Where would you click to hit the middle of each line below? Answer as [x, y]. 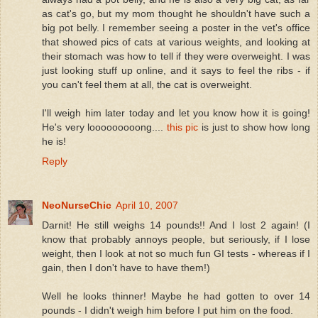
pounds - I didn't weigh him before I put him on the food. [168, 310]
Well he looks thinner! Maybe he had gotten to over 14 [176, 296]
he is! [54, 141]
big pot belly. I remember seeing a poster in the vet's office [176, 27]
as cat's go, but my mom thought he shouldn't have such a [176, 13]
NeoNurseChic [77, 205]
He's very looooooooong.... [104, 127]
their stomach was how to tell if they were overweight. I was [176, 56]
